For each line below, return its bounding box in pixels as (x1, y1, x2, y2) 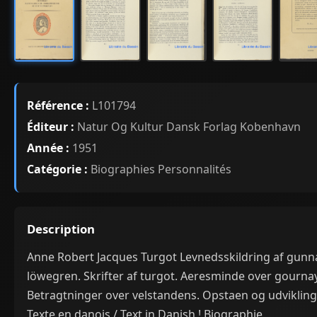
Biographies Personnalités (88, 161, 231, 177)
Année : (27, 139, 69, 156)
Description (27, 220, 95, 237)
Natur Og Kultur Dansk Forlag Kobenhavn (74, 118, 301, 134)
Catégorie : (27, 161, 88, 177)
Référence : (27, 97, 89, 113)
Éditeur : (27, 118, 74, 134)
